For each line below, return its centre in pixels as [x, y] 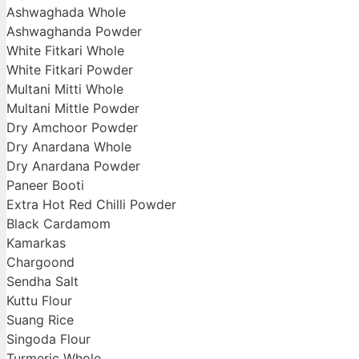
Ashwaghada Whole [66, 12]
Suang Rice [40, 320]
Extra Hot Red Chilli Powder [91, 205]
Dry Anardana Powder [73, 166]
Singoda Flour [48, 339]
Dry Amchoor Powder [72, 128]
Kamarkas [36, 243]
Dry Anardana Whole [69, 147]
